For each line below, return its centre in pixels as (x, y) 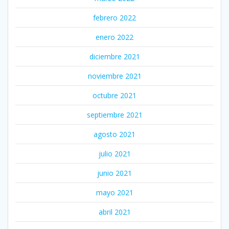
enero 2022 (114, 37)
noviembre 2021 (114, 76)
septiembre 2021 (114, 114)
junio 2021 (114, 173)
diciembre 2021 (114, 56)
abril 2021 (114, 212)
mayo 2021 (114, 192)
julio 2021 (114, 153)
